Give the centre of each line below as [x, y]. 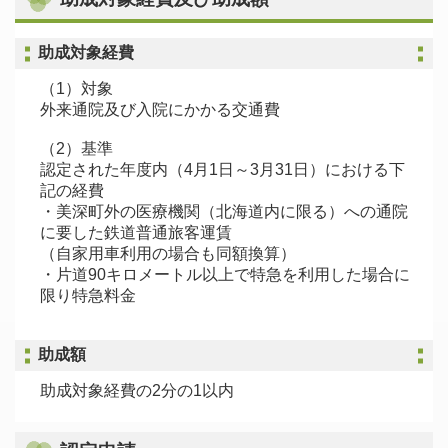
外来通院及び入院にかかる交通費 [160, 110]
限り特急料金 [88, 296]
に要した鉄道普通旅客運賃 [136, 233]
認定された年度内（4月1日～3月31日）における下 [222, 170]
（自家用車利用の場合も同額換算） [168, 254]
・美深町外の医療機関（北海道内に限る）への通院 [224, 212]
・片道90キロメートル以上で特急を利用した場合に [225, 275]
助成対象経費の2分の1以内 [137, 391]
